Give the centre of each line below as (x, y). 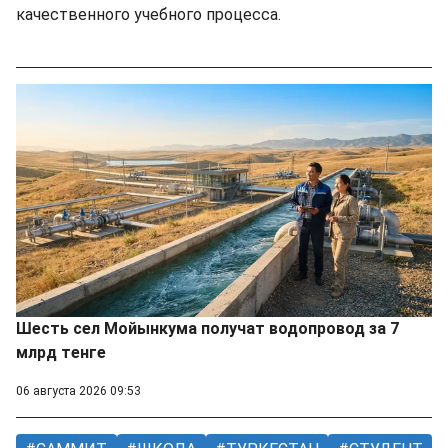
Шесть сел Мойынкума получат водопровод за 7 (207, 329)
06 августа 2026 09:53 (78, 391)
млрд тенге (61, 353)
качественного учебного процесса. (148, 14)
